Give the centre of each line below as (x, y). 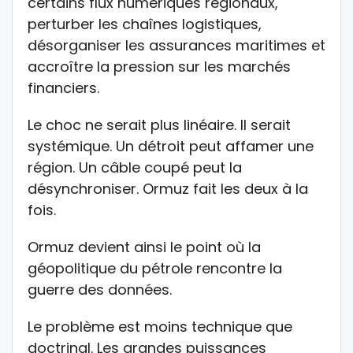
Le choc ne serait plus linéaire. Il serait (159, 125)
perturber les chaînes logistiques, (145, 24)
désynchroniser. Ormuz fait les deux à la (168, 189)
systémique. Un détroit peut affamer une (171, 147)
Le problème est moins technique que (160, 327)
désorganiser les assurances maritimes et (176, 46)
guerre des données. (100, 290)
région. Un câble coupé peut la (135, 168)
